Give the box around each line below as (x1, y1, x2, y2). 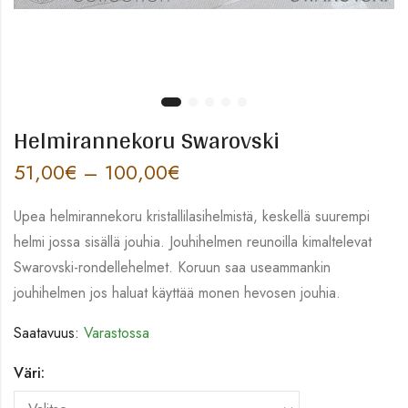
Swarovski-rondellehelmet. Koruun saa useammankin (14, 256, 331, 278)
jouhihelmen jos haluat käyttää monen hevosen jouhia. (14, 281, 341, 303)
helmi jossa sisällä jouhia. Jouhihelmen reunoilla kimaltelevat (14, 230, 372, 252)
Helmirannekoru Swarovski (14, 117, 280, 161)
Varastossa (79, 321, 149, 343)
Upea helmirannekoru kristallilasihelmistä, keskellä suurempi (14, 205, 370, 227)
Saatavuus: (14, 321, 79, 343)
